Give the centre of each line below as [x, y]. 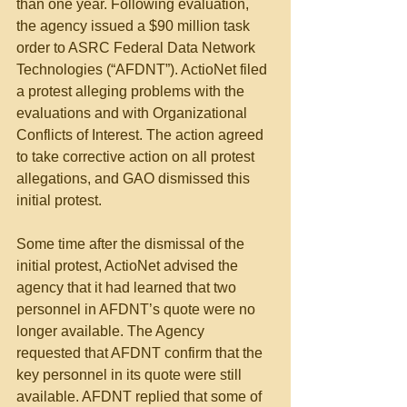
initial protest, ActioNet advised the [129, 266]
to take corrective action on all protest [137, 157]
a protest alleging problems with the [132, 91]
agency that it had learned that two [128, 288]
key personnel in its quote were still [131, 375]
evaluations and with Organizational [134, 113]
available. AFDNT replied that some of [141, 397]
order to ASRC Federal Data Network [138, 48]
